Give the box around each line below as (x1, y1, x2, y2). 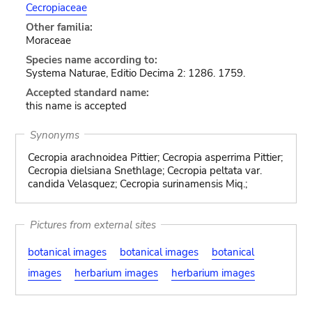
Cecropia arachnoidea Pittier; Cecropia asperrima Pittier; (27, 150, 283, 164)
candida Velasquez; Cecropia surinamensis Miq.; (27, 177, 247, 191)
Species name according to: (25, 53, 157, 67)
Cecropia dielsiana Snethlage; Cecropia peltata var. (27, 164, 262, 178)
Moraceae (25, 33, 71, 47)
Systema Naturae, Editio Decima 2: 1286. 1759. (25, 66, 245, 80)
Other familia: (25, 20, 93, 34)
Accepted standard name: (25, 86, 149, 100)
